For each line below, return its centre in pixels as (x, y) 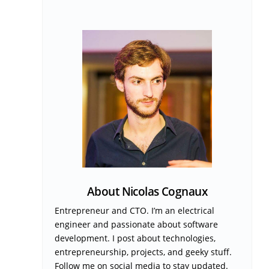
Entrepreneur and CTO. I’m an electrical (134, 210)
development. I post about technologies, (135, 238)
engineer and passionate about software (136, 224)
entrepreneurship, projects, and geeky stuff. (143, 252)
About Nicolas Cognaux (147, 191)
